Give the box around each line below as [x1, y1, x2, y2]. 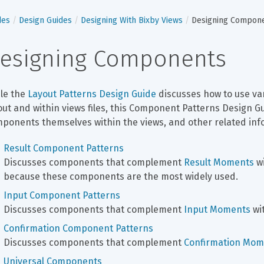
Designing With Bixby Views [81, 15, 183, 25]
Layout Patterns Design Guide [28, 88, 156, 100]
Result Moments [184, 157, 254, 168]
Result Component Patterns [4, 143, 124, 154]
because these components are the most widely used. [4, 171, 238, 182]
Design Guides [19, 15, 72, 25]
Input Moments [184, 204, 250, 215]
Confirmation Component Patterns [4, 223, 153, 234]
